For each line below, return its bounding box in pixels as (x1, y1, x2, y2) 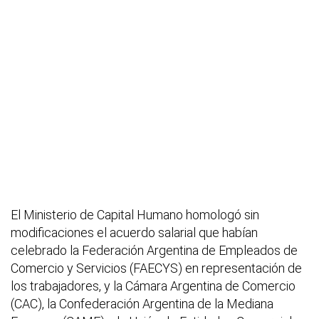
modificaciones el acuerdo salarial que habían (11, 224, 258, 240)
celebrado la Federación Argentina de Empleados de (11, 242, 298, 258)
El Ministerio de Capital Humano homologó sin (11, 206, 259, 222)
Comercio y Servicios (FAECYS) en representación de (11, 260, 302, 276)
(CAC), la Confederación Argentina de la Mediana (11, 296, 273, 311)
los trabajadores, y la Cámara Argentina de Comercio (11, 278, 296, 293)
